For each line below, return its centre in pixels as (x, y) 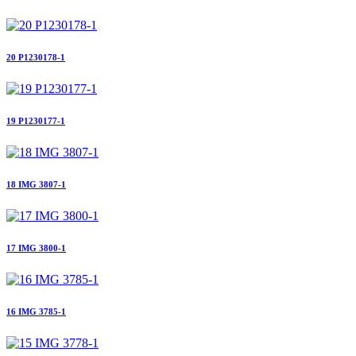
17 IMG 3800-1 (36, 248)
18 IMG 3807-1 (36, 184)
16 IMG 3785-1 (36, 311)
